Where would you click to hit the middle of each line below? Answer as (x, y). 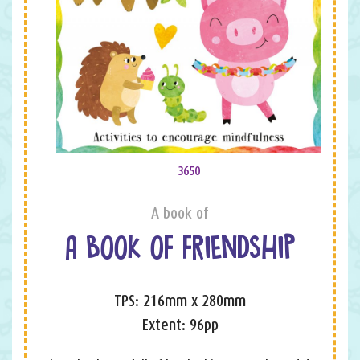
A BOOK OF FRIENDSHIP (180, 250)
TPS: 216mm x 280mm (180, 300)
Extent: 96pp (180, 324)
